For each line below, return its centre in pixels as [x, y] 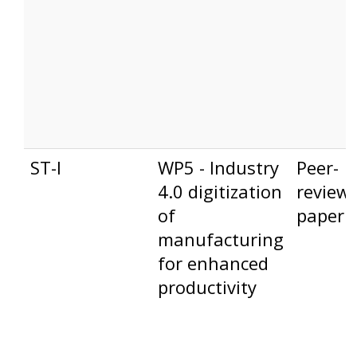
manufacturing [220, 239]
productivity [207, 287]
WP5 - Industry [218, 168]
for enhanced [213, 263]
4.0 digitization [220, 192]
